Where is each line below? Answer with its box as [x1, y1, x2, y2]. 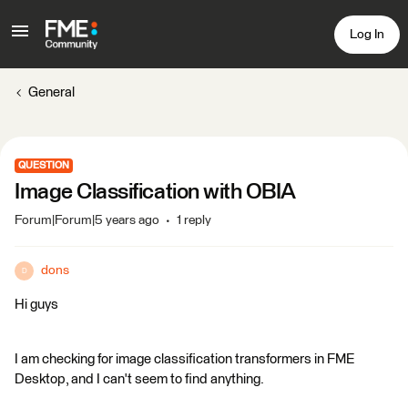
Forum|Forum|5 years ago [15, 214, 159, 227]
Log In [350, 27, 384, 41]
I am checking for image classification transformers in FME [15, 352, 354, 366]
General [28, 86, 75, 99]
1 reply [177, 214, 211, 227]
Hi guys [15, 298, 58, 311]
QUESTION [18, 160, 69, 170]
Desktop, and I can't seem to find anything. [15, 372, 264, 386]
